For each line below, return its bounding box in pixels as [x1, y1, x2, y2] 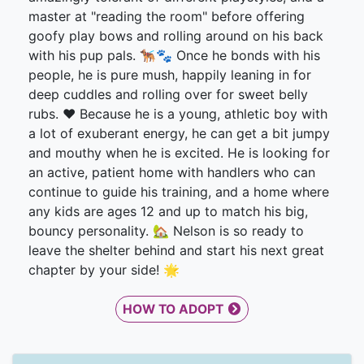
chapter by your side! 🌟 [28, 262, 180, 279]
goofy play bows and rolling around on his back [28, 28, 323, 45]
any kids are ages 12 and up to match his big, [28, 203, 308, 220]
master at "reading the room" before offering [28, 8, 305, 25]
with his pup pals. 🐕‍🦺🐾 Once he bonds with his [28, 47, 320, 64]
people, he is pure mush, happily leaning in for [28, 67, 311, 84]
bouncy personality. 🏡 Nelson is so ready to [28, 223, 304, 240]
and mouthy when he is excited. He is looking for [28, 145, 330, 162]
